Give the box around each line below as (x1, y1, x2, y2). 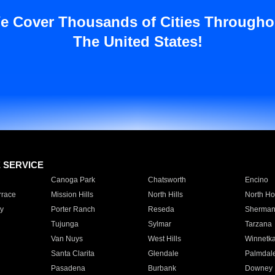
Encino (244, 176, 268, 184)
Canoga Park (50, 176, 95, 184)
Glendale (147, 249, 179, 258)
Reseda (147, 205, 174, 214)
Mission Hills (50, 190, 93, 199)
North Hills (147, 190, 183, 199)
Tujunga (50, 220, 79, 228)
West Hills (147, 234, 181, 243)
